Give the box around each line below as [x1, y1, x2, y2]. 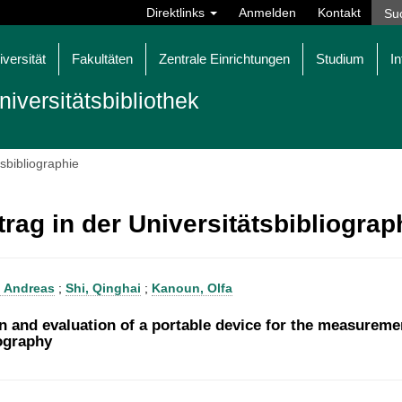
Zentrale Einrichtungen [159, 51, 290, 66]
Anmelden [239, 5, 296, 20]
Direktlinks [146, 5, 208, 20]
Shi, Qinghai [66, 281, 141, 296]
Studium [316, 51, 364, 66]
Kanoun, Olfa [152, 281, 232, 296]
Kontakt [318, 5, 361, 20]
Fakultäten [72, 51, 133, 66]
